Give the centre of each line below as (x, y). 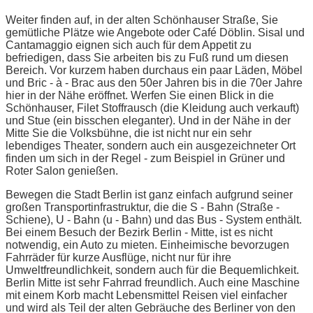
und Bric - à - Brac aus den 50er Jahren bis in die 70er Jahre (154, 82)
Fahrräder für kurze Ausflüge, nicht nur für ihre (118, 257)
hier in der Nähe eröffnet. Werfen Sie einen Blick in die (140, 95)
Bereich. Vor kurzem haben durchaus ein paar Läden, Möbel (154, 70)
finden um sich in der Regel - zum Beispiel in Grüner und (145, 158)
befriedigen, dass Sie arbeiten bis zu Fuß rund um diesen (147, 57)
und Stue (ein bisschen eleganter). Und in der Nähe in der (148, 120)
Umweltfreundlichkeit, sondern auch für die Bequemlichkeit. (152, 270)
